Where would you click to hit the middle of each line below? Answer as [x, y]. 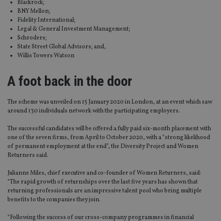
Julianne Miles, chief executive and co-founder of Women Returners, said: [104, 173]
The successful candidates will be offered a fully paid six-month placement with [109, 129]
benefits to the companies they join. [54, 200]
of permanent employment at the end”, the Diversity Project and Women [103, 147]
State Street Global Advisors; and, [62, 47]
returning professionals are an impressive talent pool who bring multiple [105, 191]
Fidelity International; [46, 20]
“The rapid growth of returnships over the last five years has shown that [103, 182]
